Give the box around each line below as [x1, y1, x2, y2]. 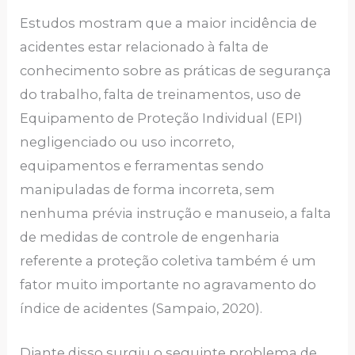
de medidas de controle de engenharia [20, 229, 281, 246]
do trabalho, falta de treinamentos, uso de [20, 86, 302, 103]
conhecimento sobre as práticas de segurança [20, 63, 332, 79]
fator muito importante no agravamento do [20, 277, 317, 293]
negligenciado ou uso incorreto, [20, 134, 235, 151]
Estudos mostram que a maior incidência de [20, 15, 318, 32]
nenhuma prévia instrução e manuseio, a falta [20, 205, 332, 222]
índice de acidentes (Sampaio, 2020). [20, 300, 263, 317]
